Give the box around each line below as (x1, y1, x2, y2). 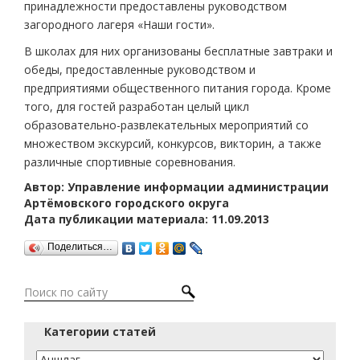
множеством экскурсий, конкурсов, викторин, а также (24, 136, 321, 151)
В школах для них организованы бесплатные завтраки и (24, 43, 333, 59)
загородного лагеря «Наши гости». (24, 17, 215, 32)
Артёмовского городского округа (24, 195, 229, 211)
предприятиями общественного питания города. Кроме (24, 80, 331, 96)
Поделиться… (47, 241, 112, 253)
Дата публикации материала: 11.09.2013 (24, 211, 269, 227)
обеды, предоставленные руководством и (24, 62, 256, 77)
